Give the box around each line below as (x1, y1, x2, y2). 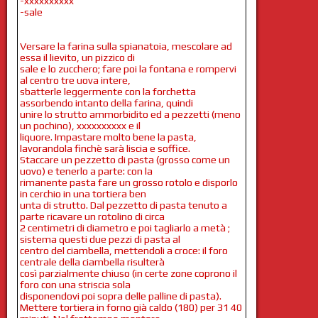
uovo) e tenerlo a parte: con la (19, 165, 153, 177)
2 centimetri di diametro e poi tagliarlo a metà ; (19, 221, 230, 234)
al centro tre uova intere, (19, 74, 131, 86)
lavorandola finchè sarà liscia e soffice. (19, 142, 190, 154)
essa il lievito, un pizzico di (19, 51, 135, 63)
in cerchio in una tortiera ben (19, 187, 146, 199)
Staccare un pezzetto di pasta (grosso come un (19, 153, 230, 165)
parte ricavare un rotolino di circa (19, 210, 165, 222)
